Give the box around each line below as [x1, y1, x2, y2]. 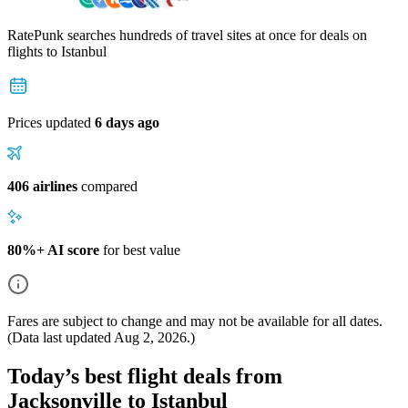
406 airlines [7, 178, 77, 194]
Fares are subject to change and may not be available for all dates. [7, 312, 382, 329]
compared [77, 178, 138, 194]
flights [7, 43, 46, 59]
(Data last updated [7, 329, 114, 345]
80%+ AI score [7, 241, 99, 258]
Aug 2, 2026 [114, 329, 187, 345]
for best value [99, 241, 180, 258]
